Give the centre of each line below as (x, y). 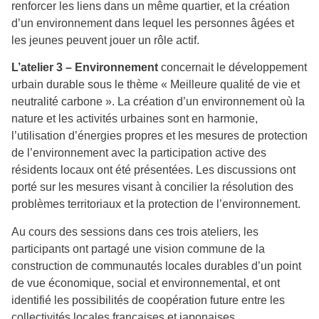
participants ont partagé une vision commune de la (138, 249)
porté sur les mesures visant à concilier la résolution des (152, 187)
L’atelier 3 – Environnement (85, 68)
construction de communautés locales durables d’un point (156, 266)
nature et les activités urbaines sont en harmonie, (135, 119)
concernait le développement (232, 68)
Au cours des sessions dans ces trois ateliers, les (135, 231)
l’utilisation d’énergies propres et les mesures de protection (159, 136)
